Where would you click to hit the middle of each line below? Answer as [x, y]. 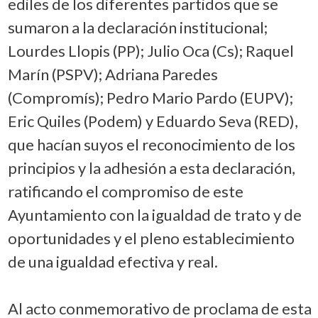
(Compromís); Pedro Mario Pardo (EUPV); [150, 97]
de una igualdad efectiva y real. [113, 261]
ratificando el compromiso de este [125, 191]
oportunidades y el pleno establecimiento [151, 238]
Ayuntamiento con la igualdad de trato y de [154, 214]
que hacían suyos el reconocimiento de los [151, 144]
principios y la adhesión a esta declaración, [151, 168]
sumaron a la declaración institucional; [137, 27]
